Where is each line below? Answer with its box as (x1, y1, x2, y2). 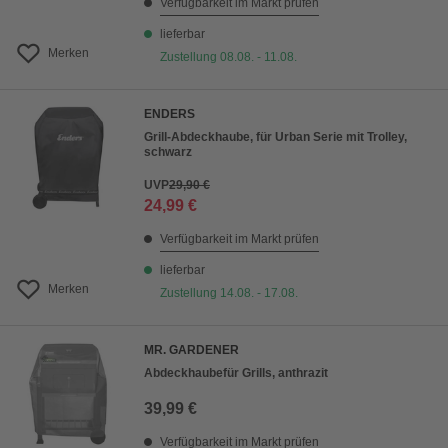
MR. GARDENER (144, 343, 239, 357)
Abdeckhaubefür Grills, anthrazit (144, 366, 328, 380)
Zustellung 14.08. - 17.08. (160, 286, 298, 300)
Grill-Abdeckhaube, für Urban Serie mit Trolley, (144, 130, 407, 144)
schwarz (144, 145, 192, 159)
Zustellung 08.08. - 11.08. (160, 50, 297, 64)
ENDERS (144, 107, 195, 121)
